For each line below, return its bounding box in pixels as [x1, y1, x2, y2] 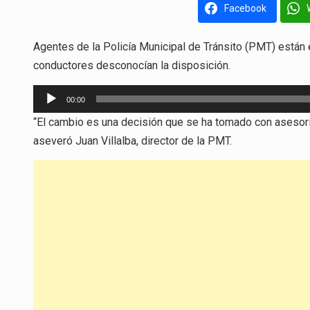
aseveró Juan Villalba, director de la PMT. [33, 134, 232, 147]
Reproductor [33, 86, 92, 100]
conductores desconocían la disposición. [33, 59, 230, 73]
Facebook [224, 3, 266, 15]
